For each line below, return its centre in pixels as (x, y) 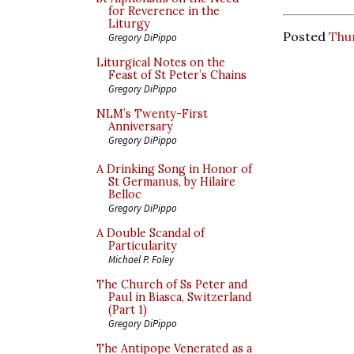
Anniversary (141, 126)
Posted (306, 36)
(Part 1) (128, 310)
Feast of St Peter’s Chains (177, 75)
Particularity (143, 246)
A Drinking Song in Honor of (174, 169)
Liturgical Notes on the (161, 62)
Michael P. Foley (141, 259)
